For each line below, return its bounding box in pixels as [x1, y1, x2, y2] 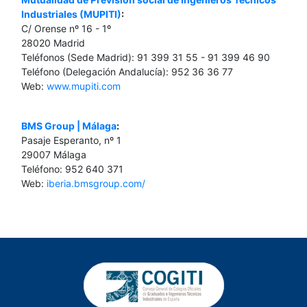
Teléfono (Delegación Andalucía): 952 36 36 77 [21, 66, 233, 77]
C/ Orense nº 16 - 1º [21, 23, 111, 34]
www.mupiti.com [47, 80, 121, 92]
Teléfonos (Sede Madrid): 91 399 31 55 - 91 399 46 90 [21, 51, 270, 63]
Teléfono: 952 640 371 [21, 163, 123, 175]
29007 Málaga [21, 149, 86, 160]
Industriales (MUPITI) [21, 8, 121, 20]
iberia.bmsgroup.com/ [47, 177, 145, 189]
